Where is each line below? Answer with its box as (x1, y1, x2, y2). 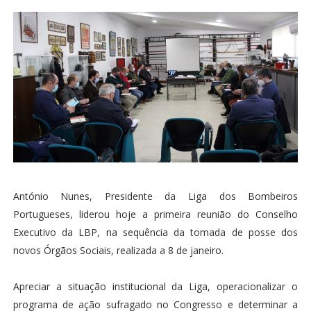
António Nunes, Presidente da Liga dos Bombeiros (12, 190, 299, 203)
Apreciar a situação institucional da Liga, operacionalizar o (12, 280, 299, 294)
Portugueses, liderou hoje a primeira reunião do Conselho (12, 208, 299, 221)
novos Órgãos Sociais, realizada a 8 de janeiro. (12, 244, 224, 258)
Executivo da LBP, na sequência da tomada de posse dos (12, 226, 299, 239)
